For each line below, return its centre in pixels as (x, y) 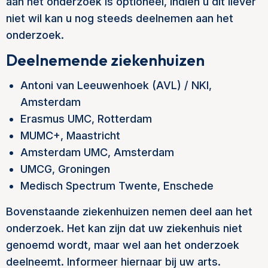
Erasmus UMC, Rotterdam (86, 119)
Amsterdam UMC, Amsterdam (97, 152)
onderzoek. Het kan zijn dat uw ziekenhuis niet (124, 228)
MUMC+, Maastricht (70, 135)
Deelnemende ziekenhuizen (105, 60)
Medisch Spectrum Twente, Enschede (117, 186)
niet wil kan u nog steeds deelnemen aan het (120, 18)
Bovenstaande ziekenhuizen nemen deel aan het (129, 211)
